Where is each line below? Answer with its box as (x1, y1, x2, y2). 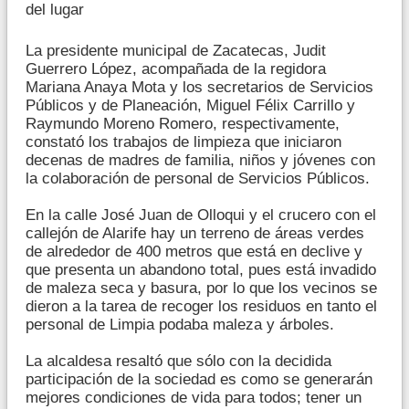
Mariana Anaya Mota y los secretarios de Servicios (26, 78, 373, 96)
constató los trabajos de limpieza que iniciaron (26, 132, 341, 151)
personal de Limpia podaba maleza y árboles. (26, 315, 334, 333)
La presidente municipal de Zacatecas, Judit (26, 41, 326, 59)
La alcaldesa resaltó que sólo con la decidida (26, 351, 331, 370)
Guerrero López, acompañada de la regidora (26, 59, 326, 78)
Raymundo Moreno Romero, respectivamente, (26, 114, 340, 132)
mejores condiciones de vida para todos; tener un (26, 388, 362, 406)
